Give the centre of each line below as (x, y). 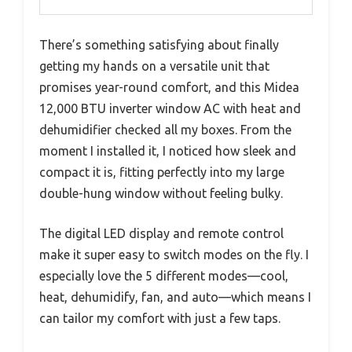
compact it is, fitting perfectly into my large (162, 172)
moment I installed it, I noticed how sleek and (168, 151)
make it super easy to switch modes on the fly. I (174, 255)
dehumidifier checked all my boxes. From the (165, 130)
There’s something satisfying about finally (159, 45)
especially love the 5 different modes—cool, (164, 276)
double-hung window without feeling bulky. (161, 194)
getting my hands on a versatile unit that (154, 66)
